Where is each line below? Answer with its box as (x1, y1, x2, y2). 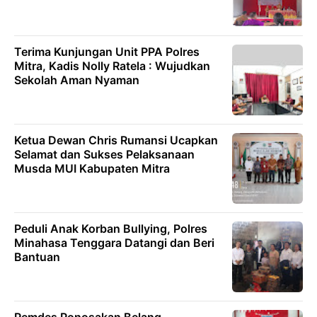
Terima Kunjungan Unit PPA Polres (14, 45, 200, 59)
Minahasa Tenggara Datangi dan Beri (14, 236, 214, 250)
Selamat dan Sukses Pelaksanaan (14, 147, 195, 162)
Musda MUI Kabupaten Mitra (14, 161, 170, 176)
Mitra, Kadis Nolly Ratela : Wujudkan (14, 59, 210, 74)
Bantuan (14, 250, 60, 265)
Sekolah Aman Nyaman (14, 73, 139, 88)
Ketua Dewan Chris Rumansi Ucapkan (14, 133, 218, 148)
